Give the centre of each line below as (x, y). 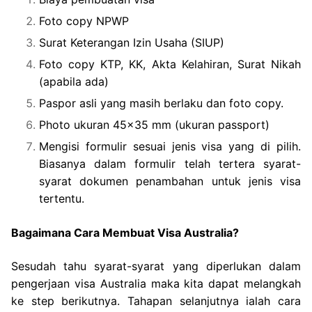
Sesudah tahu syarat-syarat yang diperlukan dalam (156, 266)
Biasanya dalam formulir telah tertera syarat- (170, 163)
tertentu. (62, 198)
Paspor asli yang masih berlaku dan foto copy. (161, 103)
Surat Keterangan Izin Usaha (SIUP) (132, 42)
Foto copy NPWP (84, 21)
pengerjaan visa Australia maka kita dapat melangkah (156, 283)
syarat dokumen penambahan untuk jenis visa (170, 181)
